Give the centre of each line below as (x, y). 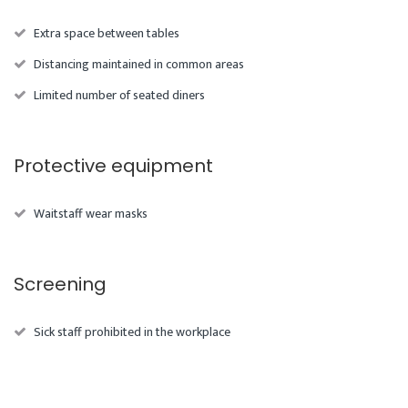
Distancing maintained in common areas (139, 65)
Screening (60, 285)
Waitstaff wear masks (91, 214)
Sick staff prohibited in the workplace (132, 332)
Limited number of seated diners (119, 96)
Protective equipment (113, 166)
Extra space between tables (107, 34)
